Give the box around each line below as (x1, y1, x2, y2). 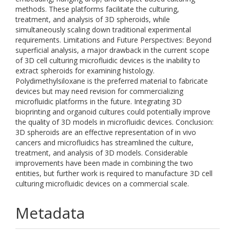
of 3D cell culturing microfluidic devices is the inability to (15, 55, 200, 65)
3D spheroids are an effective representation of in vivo (15, 127, 196, 137)
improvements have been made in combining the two (15, 158, 193, 168)
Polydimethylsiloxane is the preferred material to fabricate (15, 76, 208, 86)
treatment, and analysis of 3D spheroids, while (15, 14, 170, 24)
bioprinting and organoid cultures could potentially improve (15, 107, 210, 117)
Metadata (15, 202, 85, 223)
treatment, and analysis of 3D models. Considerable (15, 148, 188, 158)
